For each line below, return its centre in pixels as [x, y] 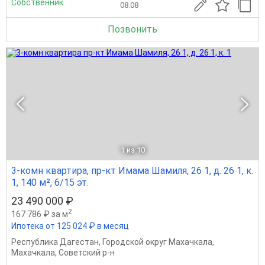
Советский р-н [87, 252]
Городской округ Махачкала [157, 242]
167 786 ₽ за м [40, 214]
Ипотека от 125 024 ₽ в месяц [70, 226]
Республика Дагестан [55, 242]
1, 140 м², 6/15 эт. [50, 182]
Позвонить [132, 29]
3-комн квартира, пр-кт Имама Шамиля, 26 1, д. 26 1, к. [132, 170]
